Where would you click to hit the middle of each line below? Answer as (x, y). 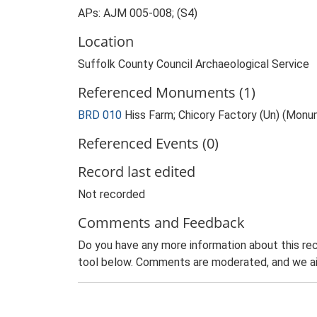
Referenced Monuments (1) (167, 92)
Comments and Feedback (161, 223)
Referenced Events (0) (148, 143)
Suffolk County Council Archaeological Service (194, 64)
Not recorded (111, 194)
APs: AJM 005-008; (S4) (138, 13)
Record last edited (137, 172)
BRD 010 (100, 115)
